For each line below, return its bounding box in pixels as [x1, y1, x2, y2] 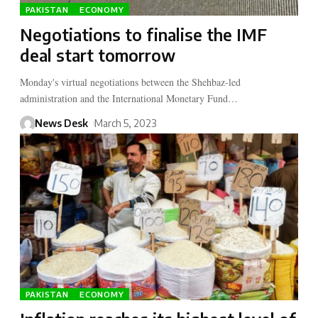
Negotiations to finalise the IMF [19, 24, 267, 45]
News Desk [34, 117, 88, 130]
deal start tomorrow [19, 45, 175, 66]
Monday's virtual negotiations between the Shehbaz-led [19, 75, 241, 89]
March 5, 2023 [94, 117, 156, 130]
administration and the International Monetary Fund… [19, 92, 238, 106]
